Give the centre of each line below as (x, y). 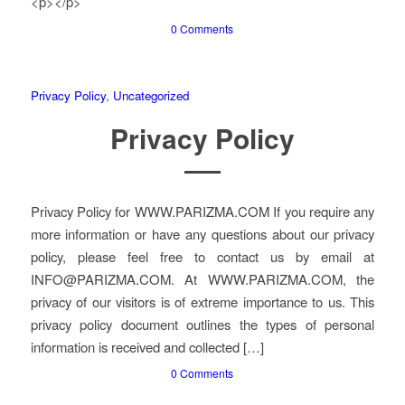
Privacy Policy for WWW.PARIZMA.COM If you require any (202, 211)
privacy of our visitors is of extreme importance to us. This (202, 301)
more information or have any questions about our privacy (202, 233)
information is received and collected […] (147, 346)
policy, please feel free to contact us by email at (202, 256)
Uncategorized (151, 95)
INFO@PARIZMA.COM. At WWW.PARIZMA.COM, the (202, 278)
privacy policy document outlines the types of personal (202, 324)
